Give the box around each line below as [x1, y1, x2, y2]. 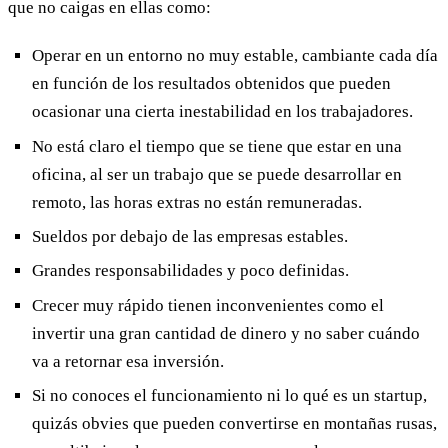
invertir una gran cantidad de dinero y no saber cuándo [32, 323, 420, 343]
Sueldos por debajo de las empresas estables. [32, 226, 348, 246]
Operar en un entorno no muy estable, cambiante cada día [32, 46, 438, 66]
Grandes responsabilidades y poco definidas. [32, 261, 349, 281]
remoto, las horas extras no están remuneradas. [32, 192, 362, 212]
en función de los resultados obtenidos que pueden [32, 74, 391, 94]
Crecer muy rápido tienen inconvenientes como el [32, 295, 384, 315]
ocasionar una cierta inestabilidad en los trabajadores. [32, 102, 413, 122]
